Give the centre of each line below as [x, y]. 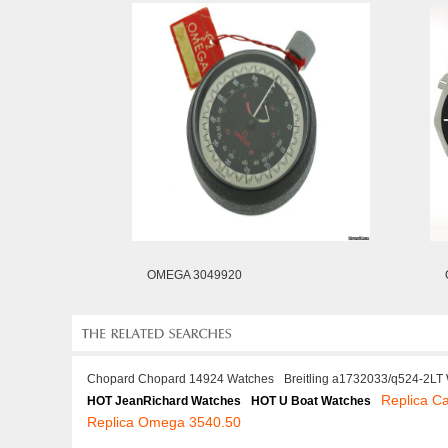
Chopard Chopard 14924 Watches [180, 379]
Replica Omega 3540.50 [164, 422]
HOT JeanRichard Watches [164, 401]
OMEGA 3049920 [194, 275]
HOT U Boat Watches [311, 401]
